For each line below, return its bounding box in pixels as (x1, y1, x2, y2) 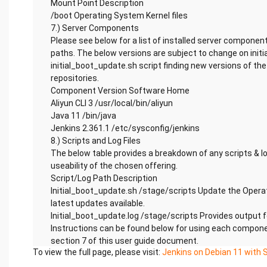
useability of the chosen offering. (51, 161, 178, 170)
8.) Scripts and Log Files (51, 136, 141, 145)
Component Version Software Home (51, 86, 190, 95)
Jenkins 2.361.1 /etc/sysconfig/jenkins (51, 123, 200, 133)
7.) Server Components (51, 23, 139, 33)
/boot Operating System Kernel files (51, 11, 188, 20)
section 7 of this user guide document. (51, 236, 198, 246)
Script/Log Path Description (51, 173, 157, 183)
